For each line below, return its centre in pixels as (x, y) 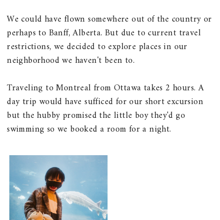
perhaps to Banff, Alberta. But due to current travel (104, 33)
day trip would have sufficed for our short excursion (105, 102)
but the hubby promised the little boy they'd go (96, 115)
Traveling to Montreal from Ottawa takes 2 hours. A (106, 88)
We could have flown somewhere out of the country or (110, 19)
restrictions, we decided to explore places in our (97, 47)
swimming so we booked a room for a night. (89, 129)
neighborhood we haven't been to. (71, 60)
